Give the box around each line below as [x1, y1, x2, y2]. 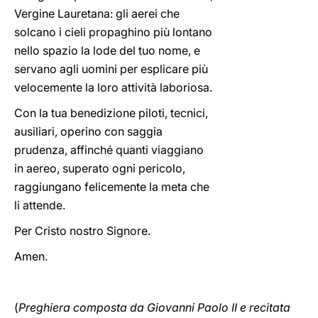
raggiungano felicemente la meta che [14, 180, 209, 194]
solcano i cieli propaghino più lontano [14, 25, 212, 39]
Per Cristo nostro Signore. [14, 224, 150, 238]
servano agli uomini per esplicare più [14, 62, 208, 76]
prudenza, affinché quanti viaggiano [14, 143, 204, 157]
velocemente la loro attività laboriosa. [14, 80, 212, 94]
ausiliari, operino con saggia [14, 124, 163, 138]
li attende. [14, 198, 65, 212]
